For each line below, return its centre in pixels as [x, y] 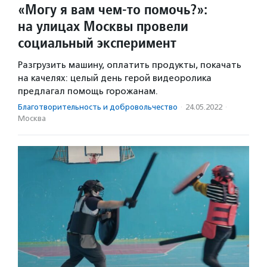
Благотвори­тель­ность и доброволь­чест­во [98, 107]
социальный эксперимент [97, 43]
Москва [32, 119]
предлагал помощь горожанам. [88, 91]
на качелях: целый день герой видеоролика [115, 78]
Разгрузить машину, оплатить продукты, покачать [130, 65]
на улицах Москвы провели [103, 26]
